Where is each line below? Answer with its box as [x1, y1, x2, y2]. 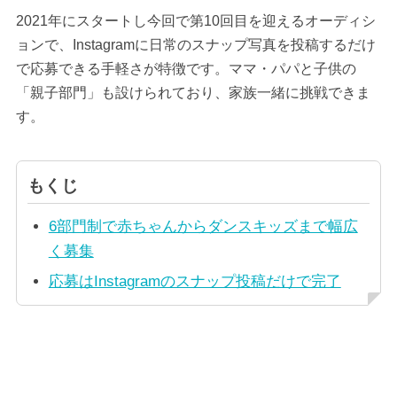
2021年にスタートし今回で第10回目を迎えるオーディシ [15, 12, 376, 28]
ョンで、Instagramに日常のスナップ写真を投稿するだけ [15, 36, 376, 52]
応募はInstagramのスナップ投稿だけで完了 [48, 273, 341, 291]
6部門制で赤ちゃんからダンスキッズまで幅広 [48, 218, 358, 236]
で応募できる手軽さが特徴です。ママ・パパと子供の [15, 60, 356, 76]
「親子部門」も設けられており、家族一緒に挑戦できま [15, 84, 370, 100]
